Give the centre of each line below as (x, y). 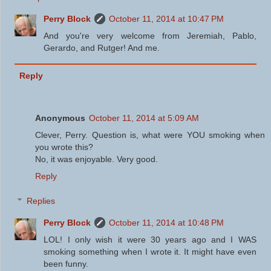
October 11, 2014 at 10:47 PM (167, 19)
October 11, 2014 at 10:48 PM (167, 223)
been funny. (66, 264)
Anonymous (60, 118)
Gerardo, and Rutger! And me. (102, 48)
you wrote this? (64, 147)
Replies (41, 201)
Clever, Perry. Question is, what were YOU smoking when (150, 135)
